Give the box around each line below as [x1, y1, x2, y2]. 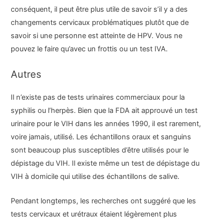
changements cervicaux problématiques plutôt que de [11, 18, 189, 27]
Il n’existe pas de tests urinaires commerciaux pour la [11, 92, 185, 102]
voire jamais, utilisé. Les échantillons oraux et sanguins [11, 132, 192, 141]
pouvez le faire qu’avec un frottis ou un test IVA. [11, 44, 168, 54]
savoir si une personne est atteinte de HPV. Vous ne [11, 31, 183, 41]
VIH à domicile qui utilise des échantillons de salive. [11, 172, 180, 181]
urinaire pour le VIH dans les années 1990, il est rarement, [11, 119, 201, 128]
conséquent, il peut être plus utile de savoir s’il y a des [11, 5, 188, 14]
